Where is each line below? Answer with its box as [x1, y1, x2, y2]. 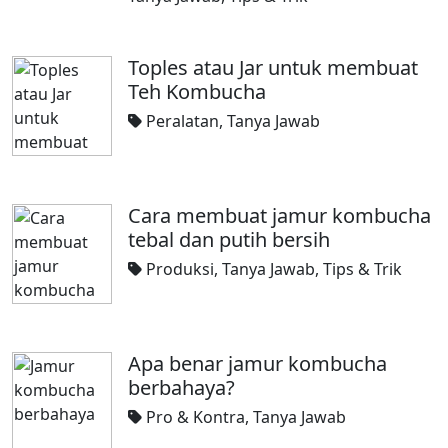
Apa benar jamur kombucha [128, 350, 387, 377]
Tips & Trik [323, 258, 402, 280]
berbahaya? [128, 374, 235, 401]
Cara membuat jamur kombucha [128, 202, 431, 229]
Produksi [146, 258, 214, 280]
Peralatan [146, 110, 219, 132]
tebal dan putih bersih [128, 226, 330, 253]
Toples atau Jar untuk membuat [128, 54, 418, 81]
